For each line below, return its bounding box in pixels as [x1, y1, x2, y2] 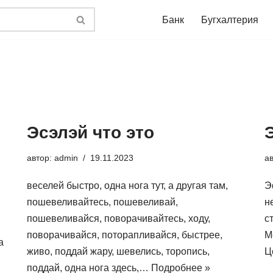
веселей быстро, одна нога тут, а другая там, [27, 180, 228, 191]
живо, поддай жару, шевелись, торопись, [27, 246, 210, 257]
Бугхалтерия [201, 15, 258, 25]
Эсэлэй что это [27, 123, 154, 142]
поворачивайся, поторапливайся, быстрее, [27, 230, 222, 240]
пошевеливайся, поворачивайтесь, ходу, [27, 213, 210, 224]
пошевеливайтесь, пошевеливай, [27, 197, 178, 207]
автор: [27, 153, 54, 163]
